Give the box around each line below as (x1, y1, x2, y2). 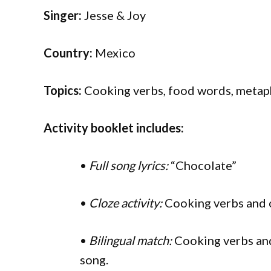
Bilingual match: (89, 233, 172, 247)
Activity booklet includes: (44, 120, 184, 135)
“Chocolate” (168, 158, 237, 172)
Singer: (44, 8, 82, 22)
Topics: (44, 83, 82, 97)
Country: (44, 45, 93, 60)
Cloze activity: (89, 195, 162, 210)
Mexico (93, 45, 135, 60)
